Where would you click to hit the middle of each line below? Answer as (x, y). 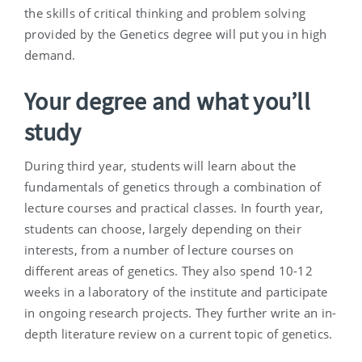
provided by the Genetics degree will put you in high (176, 34)
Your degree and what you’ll (168, 101)
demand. (50, 55)
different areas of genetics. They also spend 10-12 (168, 271)
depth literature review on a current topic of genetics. (179, 334)
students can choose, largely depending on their (163, 229)
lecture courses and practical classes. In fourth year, (174, 208)
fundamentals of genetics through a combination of (173, 187)
